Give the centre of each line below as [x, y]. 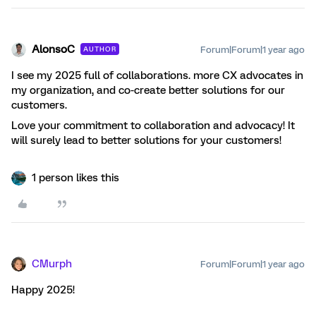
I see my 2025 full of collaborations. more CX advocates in [157, 76]
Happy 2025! [43, 290]
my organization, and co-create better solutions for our [148, 91]
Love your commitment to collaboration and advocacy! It [153, 126]
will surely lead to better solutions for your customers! [146, 141]
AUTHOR [100, 49]
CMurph [52, 264]
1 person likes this [75, 178]
